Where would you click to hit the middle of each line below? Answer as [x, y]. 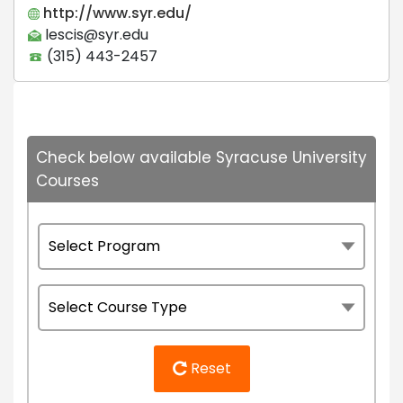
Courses [67, 180]
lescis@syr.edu [95, 34]
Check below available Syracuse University [201, 157]
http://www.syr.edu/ [116, 13]
